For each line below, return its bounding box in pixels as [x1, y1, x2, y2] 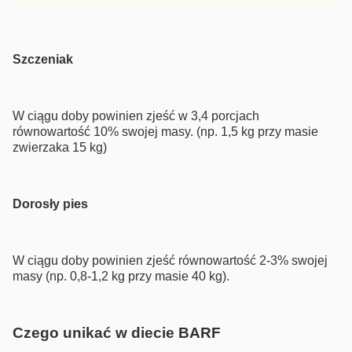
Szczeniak [13, 52, 73, 66]
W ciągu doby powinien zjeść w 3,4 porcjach [13, 108, 259, 123]
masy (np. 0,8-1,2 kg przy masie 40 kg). [13, 269, 229, 283]
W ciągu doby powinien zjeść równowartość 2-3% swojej [13, 253, 328, 267]
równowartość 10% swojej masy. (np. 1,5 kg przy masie [13, 124, 318, 138]
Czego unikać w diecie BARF [13, 324, 221, 341]
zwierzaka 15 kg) [13, 140, 107, 154]
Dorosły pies [13, 196, 88, 211]
